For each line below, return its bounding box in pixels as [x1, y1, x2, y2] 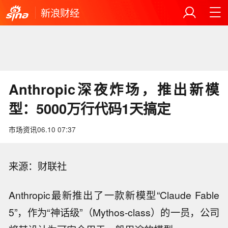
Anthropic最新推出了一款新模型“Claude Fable [9, 188, 219, 203]
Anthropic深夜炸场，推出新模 [9, 79, 219, 99]
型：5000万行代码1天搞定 [9, 98, 171, 119]
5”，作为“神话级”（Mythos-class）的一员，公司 [9, 205, 219, 220]
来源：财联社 [9, 159, 67, 174]
